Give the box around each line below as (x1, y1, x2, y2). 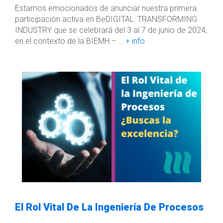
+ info (125, 36, 145, 46)
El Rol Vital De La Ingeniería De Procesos (15, 201, 204, 213)
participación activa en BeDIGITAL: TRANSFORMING (15, 14, 197, 24)
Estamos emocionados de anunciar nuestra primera (15, 3, 197, 13)
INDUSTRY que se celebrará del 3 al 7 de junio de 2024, (15, 25, 207, 35)
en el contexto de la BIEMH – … (15, 36, 125, 46)
